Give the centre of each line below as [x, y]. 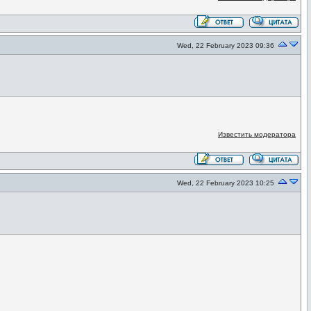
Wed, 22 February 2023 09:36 [226, 45]
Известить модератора [257, 134]
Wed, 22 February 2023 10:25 [226, 183]
